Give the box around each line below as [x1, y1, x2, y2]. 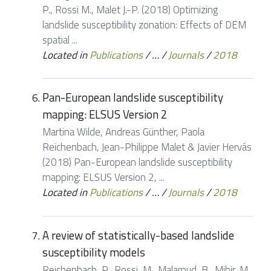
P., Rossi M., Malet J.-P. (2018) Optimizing [42, 1, 218, 18]
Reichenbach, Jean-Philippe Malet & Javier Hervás [42, 139, 252, 155]
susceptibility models [42, 244, 145, 261]
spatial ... [42, 31, 77, 48]
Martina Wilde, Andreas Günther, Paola [42, 124, 204, 140]
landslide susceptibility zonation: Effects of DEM [42, 16, 246, 33]
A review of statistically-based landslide [42, 227, 234, 244]
